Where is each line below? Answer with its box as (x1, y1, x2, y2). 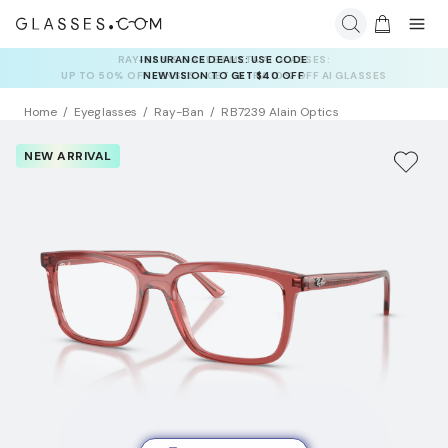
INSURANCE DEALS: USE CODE (140, 53, 308, 66)
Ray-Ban (153, 104, 205, 121)
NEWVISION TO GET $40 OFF (143, 69, 305, 82)
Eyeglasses (74, 104, 137, 121)
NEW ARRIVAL (24, 148, 112, 165)
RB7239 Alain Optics (221, 104, 339, 121)
